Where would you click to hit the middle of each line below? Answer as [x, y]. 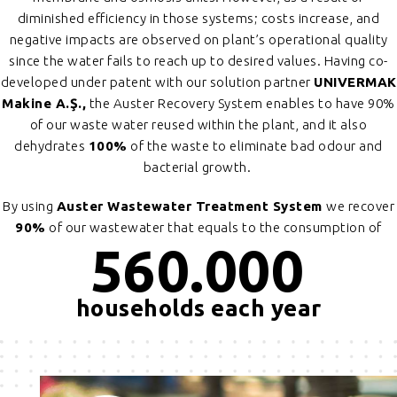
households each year [198, 308]
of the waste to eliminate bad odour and [255, 146]
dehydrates [51, 146]
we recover [360, 206]
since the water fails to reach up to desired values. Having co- [198, 61]
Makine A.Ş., [44, 104]
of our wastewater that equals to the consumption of [214, 228]
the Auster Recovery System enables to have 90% [241, 104]
